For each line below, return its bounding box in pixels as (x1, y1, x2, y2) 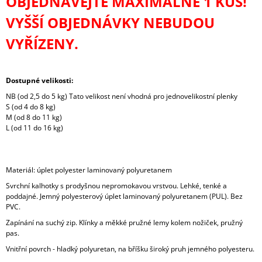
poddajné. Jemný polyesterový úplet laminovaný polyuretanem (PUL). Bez (6, 191, 243, 202)
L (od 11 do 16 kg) (6, 123, 63, 133)
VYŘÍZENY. (6, 34, 78, 54)
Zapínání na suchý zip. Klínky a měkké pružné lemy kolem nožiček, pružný (6, 218, 243, 228)
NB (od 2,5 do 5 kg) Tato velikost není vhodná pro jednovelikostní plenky (6, 91, 237, 102)
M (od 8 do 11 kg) (6, 112, 62, 123)
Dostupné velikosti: (6, 75, 73, 86)
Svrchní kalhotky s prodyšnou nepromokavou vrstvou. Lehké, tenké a (6, 181, 227, 191)
